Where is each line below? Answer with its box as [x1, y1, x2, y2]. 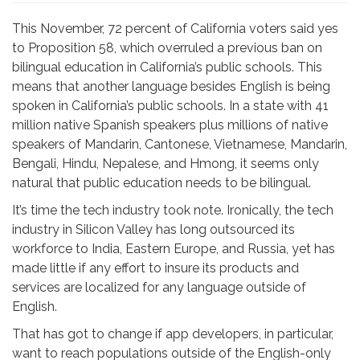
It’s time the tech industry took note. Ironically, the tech [12, 202, 333, 218]
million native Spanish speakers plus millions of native [12, 117, 328, 133]
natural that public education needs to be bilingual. [12, 175, 311, 190]
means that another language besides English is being [12, 79, 330, 94]
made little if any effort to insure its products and [12, 260, 299, 276]
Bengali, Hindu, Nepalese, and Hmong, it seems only [12, 156, 319, 171]
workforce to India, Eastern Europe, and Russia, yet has [12, 241, 335, 256]
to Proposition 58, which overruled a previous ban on [12, 40, 322, 55]
